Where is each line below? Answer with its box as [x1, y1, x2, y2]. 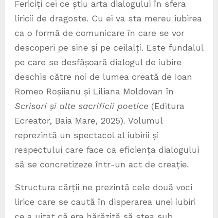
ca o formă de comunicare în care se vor [15, 27, 184, 38]
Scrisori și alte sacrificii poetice [15, 100, 148, 111]
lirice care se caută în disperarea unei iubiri [15, 196, 196, 207]
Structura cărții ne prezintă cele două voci [15, 182, 192, 192]
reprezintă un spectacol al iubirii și [15, 129, 159, 140]
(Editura [148, 100, 184, 111]
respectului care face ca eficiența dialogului [15, 144, 199, 155]
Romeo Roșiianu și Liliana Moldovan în [15, 86, 174, 96]
